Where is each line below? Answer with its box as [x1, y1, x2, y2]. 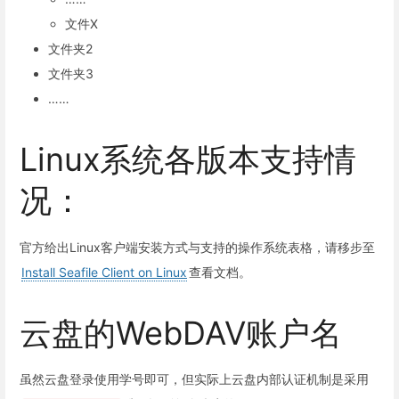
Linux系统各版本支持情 [20, 140, 356, 180]
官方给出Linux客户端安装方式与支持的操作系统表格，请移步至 [20, 239, 375, 255]
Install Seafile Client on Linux [21, 264, 187, 280]
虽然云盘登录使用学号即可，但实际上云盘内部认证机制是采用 [20, 371, 369, 387]
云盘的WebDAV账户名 [20, 313, 342, 353]
